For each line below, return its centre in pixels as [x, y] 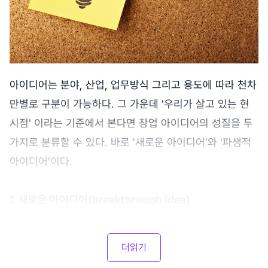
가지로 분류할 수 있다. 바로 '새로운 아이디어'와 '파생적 [130, 142]
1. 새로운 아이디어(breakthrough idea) [100, 200]
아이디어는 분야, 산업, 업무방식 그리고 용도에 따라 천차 [133, 85]
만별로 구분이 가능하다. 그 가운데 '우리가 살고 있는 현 [130, 104]
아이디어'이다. [41, 162]
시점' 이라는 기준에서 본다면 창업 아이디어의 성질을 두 [131, 123]
